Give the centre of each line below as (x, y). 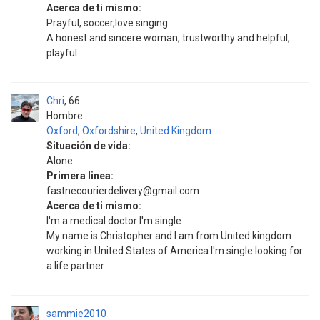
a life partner (75, 266)
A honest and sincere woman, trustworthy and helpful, (168, 38)
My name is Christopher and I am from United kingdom (169, 236)
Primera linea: (80, 176)
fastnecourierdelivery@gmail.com (123, 191)
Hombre (65, 116)
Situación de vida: (89, 146)
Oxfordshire (109, 131)
